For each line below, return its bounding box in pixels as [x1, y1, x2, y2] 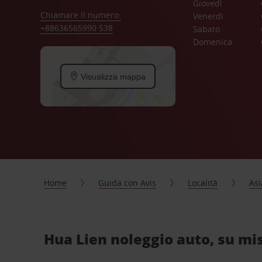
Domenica [192, 36, 232, 47]
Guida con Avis [98, 177, 157, 188]
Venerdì [192, 11, 223, 22]
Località [188, 177, 218, 188]
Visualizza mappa [78, 71, 146, 81]
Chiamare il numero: [40, 9, 121, 20]
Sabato [192, 23, 220, 35]
